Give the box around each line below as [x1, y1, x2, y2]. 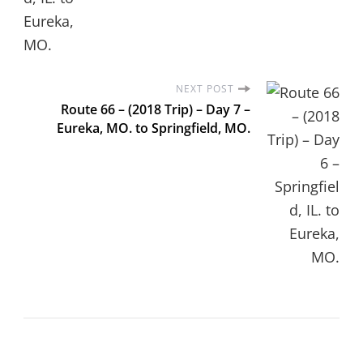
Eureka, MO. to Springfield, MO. [57, 118, 250, 137]
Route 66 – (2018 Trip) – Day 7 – [61, 100, 250, 118]
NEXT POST [176, 81, 234, 96]
